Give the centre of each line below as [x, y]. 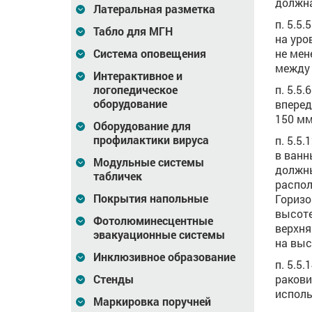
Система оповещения [150, 53]
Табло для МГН [133, 31]
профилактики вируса [151, 140]
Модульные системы [149, 162]
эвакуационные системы [159, 234]
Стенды [114, 279]
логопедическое [135, 89]
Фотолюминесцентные [153, 220]
